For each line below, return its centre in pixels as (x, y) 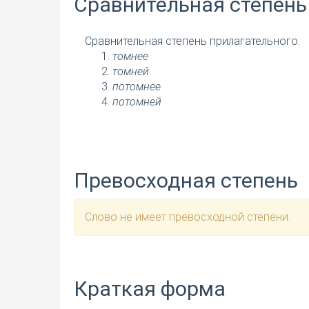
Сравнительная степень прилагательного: (192, 41)
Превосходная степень (186, 181)
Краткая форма (150, 289)
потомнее (137, 87)
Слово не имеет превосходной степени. (188, 217)
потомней (137, 102)
